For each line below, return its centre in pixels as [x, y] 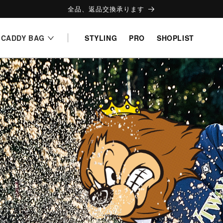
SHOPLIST [175, 38]
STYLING [101, 38]
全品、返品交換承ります [106, 9]
